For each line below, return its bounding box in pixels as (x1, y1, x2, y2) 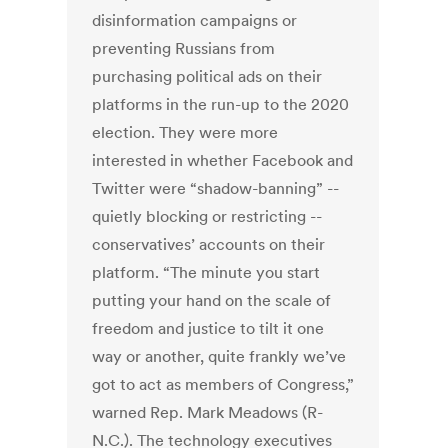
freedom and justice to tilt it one (92, 318, 325, 339)
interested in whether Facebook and (92, 150, 354, 171)
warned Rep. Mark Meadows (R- (92, 402, 324, 423)
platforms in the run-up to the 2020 (92, 94, 350, 115)
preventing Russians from (92, 38, 276, 59)
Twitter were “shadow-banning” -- (92, 178, 340, 199)
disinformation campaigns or (92, 10, 298, 31)
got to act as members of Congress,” (92, 374, 355, 395)
